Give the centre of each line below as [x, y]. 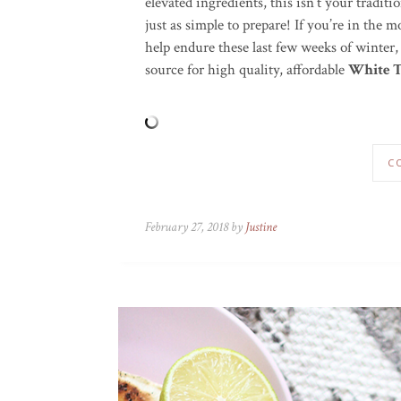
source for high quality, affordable [247, 70]
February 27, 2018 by [195, 227]
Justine [261, 227]
